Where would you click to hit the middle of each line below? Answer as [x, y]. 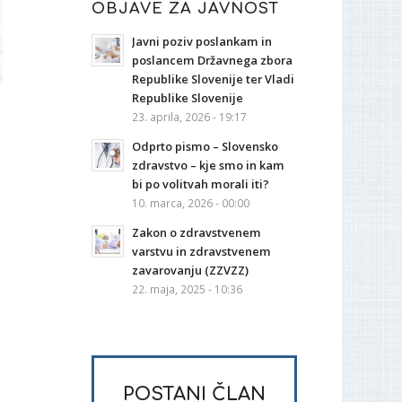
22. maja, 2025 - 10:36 [188, 289]
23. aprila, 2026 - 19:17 [190, 117]
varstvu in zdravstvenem [202, 251]
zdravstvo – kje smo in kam [209, 165]
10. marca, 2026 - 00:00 [191, 203]
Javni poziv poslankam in [202, 41]
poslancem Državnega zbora [213, 60]
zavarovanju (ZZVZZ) [191, 270]
